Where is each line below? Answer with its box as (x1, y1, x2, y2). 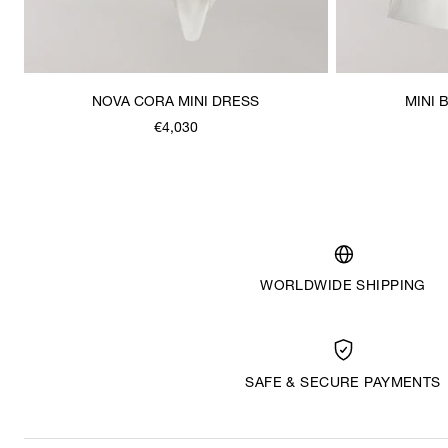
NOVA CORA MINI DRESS (92, 95, 260, 110)
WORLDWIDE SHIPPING (260, 279, 426, 294)
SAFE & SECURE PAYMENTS (245, 376, 441, 391)
